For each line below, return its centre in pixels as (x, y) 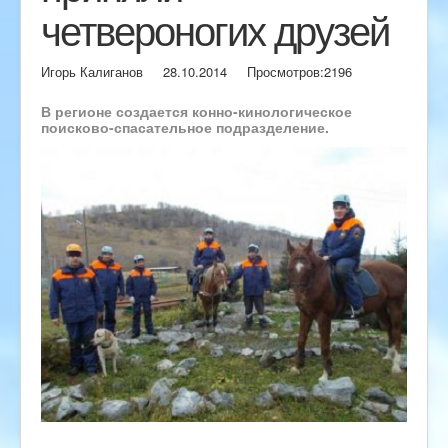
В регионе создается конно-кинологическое (196, 111)
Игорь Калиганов (92, 72)
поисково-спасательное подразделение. (185, 127)
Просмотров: (285, 72)
